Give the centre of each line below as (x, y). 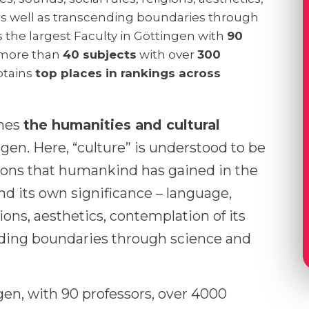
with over (167, 54)
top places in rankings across (128, 73)
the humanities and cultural (122, 125)
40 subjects (100, 54)
